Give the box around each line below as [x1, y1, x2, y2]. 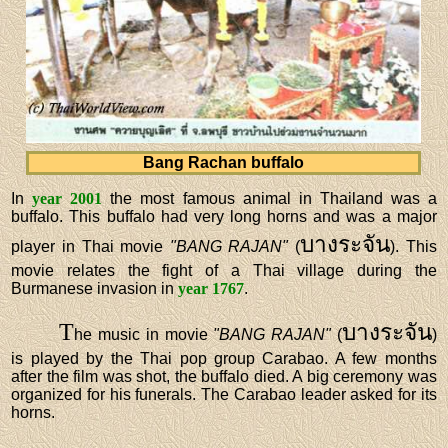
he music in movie [74, 325, 214, 343]
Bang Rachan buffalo [143, 153, 305, 171]
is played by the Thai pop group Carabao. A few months [11, 349, 437, 367]
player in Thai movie [11, 237, 170, 255]
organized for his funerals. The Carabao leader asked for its [11, 385, 437, 403]
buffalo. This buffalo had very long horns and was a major [11, 207, 437, 225]
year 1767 [178, 279, 245, 297]
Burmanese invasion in [11, 279, 179, 297]
